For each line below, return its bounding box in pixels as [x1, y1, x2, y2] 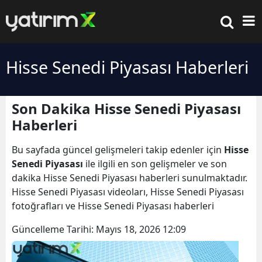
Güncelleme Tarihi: [12, 223, 96, 236]
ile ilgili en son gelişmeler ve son [83, 157, 227, 170]
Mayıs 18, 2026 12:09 [96, 223, 186, 236]
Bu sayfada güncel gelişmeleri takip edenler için [12, 143, 224, 156]
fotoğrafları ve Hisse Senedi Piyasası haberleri [12, 199, 216, 212]
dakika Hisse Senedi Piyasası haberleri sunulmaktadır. [12, 171, 247, 184]
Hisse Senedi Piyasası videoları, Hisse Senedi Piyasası [12, 185, 244, 198]
